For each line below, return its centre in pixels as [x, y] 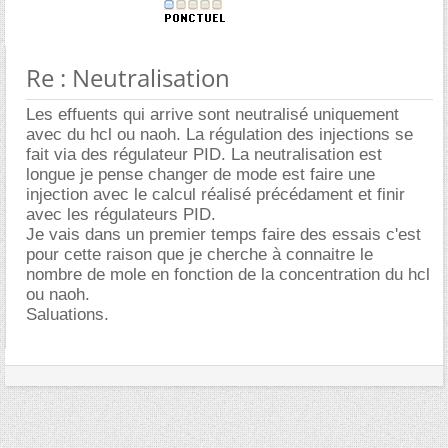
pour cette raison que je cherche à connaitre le [199, 254]
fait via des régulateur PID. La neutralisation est [204, 154]
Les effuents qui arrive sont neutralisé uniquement [212, 114]
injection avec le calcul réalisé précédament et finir [215, 194]
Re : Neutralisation [128, 77]
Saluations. [67, 314]
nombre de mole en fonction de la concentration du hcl [228, 274]
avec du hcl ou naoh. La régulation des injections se [219, 134]
